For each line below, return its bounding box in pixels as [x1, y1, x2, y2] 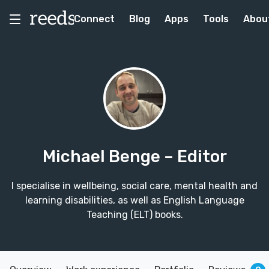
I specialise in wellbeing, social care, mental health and [11, 180, 258, 192]
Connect [74, 13, 115, 25]
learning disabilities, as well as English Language [25, 195, 244, 206]
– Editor [163, 147, 227, 166]
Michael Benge [42, 147, 164, 166]
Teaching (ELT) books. [86, 209, 183, 220]
